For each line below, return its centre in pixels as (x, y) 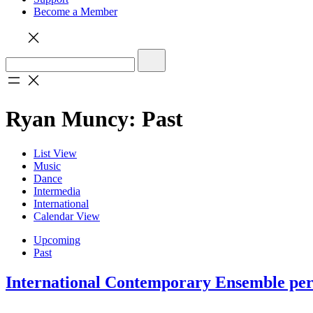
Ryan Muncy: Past (94, 119)
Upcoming (57, 240)
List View (55, 153)
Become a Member (75, 12)
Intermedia (57, 191)
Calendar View (67, 216)
